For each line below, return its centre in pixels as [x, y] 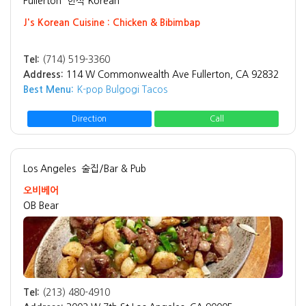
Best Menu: [48, 90]
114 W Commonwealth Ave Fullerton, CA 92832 [172, 75]
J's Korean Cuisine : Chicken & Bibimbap [112, 23]
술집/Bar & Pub [114, 169]
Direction [89, 119]
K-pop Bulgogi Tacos [121, 90]
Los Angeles [50, 169]
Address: [43, 75]
